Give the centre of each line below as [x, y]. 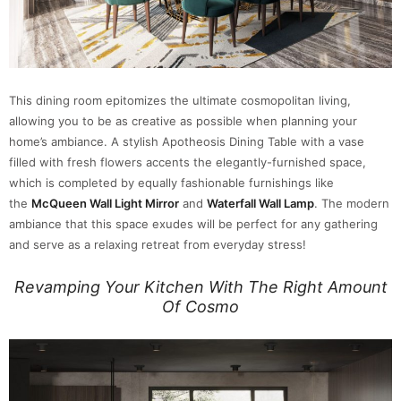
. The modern [352, 204]
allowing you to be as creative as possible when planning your [183, 121]
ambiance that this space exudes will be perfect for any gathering [193, 224]
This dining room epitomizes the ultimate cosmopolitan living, [180, 101]
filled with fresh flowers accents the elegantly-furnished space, [188, 162]
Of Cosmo [200, 307]
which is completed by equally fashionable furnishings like [171, 183]
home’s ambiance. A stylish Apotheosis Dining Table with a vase [187, 142]
